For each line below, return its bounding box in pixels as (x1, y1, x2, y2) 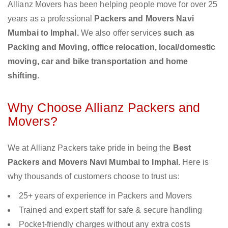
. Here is (178, 158, 209, 167)
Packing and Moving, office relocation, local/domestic (8, 43, 216, 52)
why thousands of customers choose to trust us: (8, 172, 180, 181)
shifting (8, 71, 37, 80)
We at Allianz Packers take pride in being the (8, 144, 173, 153)
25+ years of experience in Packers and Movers (19, 191, 192, 201)
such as (163, 28, 194, 38)
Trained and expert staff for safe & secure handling (19, 206, 203, 215)
